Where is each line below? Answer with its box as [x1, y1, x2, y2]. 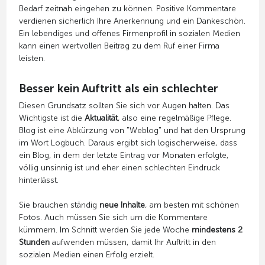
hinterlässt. [18, 174, 59, 185]
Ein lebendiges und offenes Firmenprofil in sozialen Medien [18, 28, 240, 38]
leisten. [18, 53, 45, 63]
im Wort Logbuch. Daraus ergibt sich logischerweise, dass [18, 137, 237, 148]
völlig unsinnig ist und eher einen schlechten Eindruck [18, 162, 220, 173]
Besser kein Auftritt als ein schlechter [18, 81, 218, 95]
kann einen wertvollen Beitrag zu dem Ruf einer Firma [18, 40, 219, 51]
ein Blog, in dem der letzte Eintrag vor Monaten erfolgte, [18, 150, 229, 160]
